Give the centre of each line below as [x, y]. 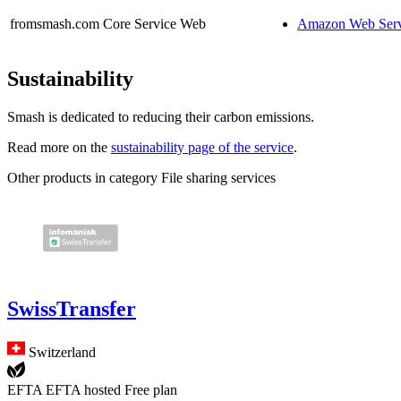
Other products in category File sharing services [141, 178]
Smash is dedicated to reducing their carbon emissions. [161, 117]
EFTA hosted [85, 390]
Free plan [151, 390]
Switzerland [62, 353]
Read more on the [59, 148]
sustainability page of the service [202, 148]
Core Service [140, 24]
